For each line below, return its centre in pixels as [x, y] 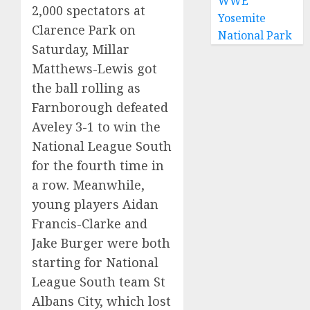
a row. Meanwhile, [88, 185]
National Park [255, 35]
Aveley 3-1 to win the [96, 127]
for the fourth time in [98, 166]
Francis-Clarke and [90, 224]
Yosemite [242, 18]
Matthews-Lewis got [94, 69]
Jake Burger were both [101, 243]
